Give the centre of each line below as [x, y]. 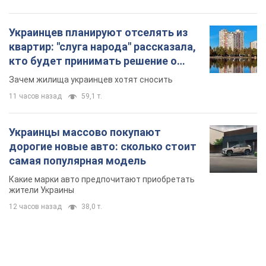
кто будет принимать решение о [93, 61]
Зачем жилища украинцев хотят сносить [91, 80]
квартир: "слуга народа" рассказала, [102, 47]
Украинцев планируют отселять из [98, 33]
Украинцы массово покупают [85, 132]
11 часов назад [35, 96]
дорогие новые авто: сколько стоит [103, 147]
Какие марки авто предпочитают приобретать [102, 180]
